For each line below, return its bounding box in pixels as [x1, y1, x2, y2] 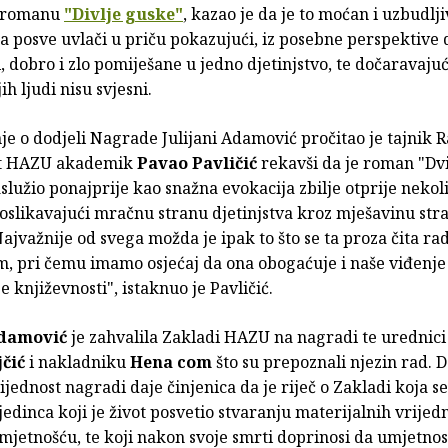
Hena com [130, 351, 212, 374]
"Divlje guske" [64, 3, 183, 26]
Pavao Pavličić [137, 152, 257, 175]
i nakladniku [25, 351, 130, 374]
